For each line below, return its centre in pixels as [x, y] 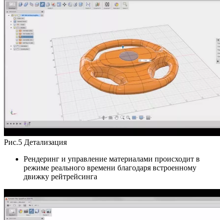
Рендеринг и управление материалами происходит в [112, 159]
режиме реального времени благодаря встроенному [110, 167]
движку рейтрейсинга [60, 176]
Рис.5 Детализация [35, 142]
